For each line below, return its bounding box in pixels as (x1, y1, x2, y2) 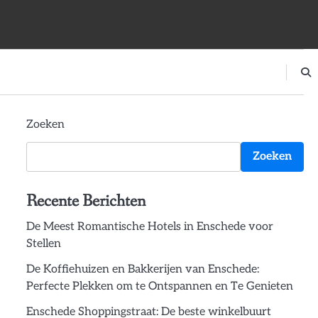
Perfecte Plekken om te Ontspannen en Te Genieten (26, 280, 293, 293)
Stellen (26, 237, 61, 251)
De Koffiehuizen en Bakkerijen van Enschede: (26, 263, 259, 276)
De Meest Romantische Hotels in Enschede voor (26, 220, 273, 234)
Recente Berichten (26, 190, 146, 212)
